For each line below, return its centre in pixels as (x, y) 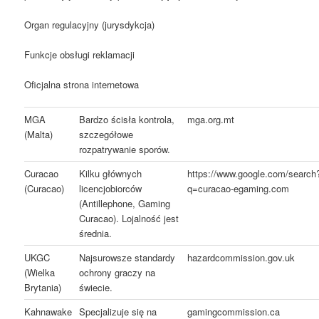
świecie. (96, 288)
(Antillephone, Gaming (125, 204)
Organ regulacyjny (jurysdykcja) (90, 24)
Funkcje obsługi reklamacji (80, 55)
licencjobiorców (111, 189)
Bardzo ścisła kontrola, (127, 120)
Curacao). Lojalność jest (129, 219)
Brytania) (43, 288)
